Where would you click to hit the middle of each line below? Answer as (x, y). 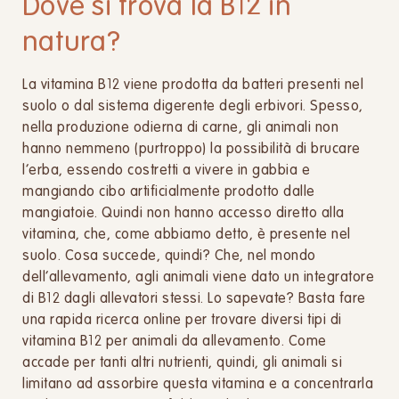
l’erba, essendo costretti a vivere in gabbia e (166, 171)
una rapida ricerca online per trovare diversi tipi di (182, 321)
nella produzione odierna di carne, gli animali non (180, 128)
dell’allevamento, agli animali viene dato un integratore (198, 278)
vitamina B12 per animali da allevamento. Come (175, 342)
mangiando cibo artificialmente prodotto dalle (169, 192)
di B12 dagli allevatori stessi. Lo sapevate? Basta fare (194, 299)
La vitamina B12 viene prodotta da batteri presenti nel (193, 85)
